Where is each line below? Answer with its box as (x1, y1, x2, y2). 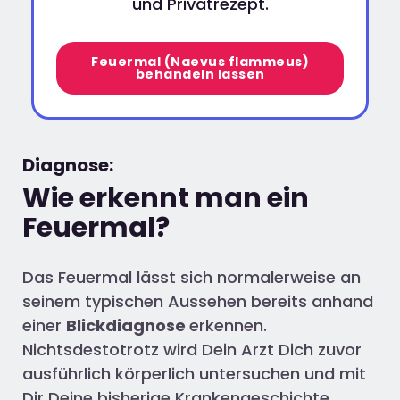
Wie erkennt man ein (22, 179, 309, 217)
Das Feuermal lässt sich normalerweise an (22, 265, 361, 288)
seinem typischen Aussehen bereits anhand (22, 289, 373, 312)
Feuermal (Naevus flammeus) (91, 53, 309, 71)
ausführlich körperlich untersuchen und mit (22, 362, 366, 385)
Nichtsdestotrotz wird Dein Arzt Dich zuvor (22, 337, 362, 361)
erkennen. (189, 313, 267, 337)
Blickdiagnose (66, 313, 189, 337)
